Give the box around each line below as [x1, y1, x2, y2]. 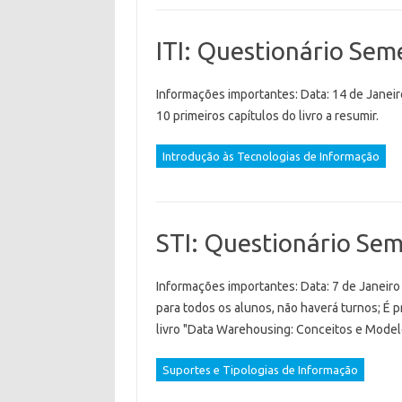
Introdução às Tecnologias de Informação [162, 150, 380, 162]
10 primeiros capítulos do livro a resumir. [155, 109, 379, 123]
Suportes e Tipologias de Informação [162, 363, 358, 376]
